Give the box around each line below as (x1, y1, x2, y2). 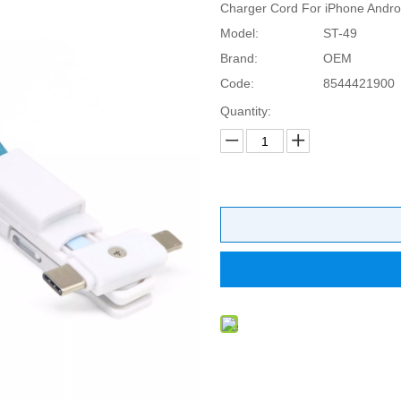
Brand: (219, 51, 258, 66)
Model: (219, 26, 259, 41)
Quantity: (219, 104, 271, 119)
